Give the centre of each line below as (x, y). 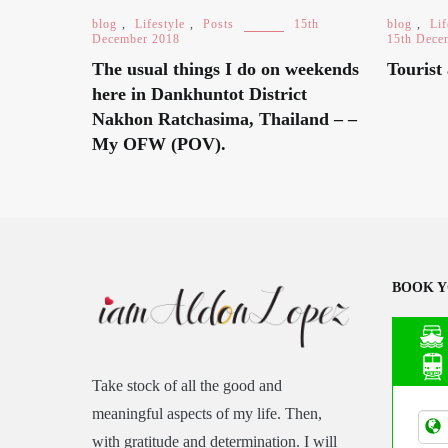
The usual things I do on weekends (225, 69)
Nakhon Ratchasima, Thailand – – (224, 119)
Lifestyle (160, 24)
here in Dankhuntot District (199, 94)
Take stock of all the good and (187, 386)
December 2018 (136, 39)
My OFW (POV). (159, 144)
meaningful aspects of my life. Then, (207, 414)
